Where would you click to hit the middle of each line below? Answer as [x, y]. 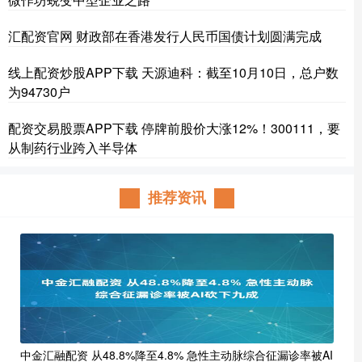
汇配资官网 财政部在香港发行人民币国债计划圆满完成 [165, 36]
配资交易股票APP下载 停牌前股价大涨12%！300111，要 [174, 128]
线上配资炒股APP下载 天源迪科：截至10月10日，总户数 [173, 72]
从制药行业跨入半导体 [73, 147]
